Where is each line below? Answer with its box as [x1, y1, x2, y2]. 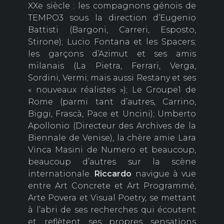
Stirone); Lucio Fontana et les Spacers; [28, 37, 196, 47]
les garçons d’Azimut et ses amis [28, 49, 196, 59]
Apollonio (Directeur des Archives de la [28, 121, 196, 131]
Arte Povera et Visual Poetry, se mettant [28, 193, 196, 203]
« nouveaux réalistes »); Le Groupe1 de [28, 85, 196, 95]
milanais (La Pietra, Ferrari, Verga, [28, 61, 196, 71]
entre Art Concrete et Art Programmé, [28, 181, 196, 191]
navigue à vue [131, 169, 196, 179]
